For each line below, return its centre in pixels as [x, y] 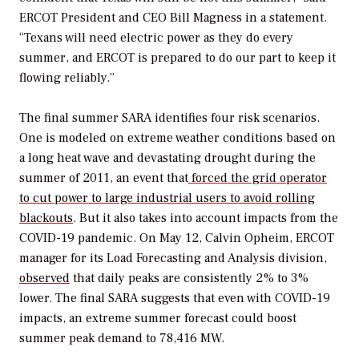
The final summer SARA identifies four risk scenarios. [169, 118]
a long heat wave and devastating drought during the [167, 158]
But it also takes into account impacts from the [209, 218]
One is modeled [65, 138]
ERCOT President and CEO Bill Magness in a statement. [173, 17]
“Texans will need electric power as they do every [156, 37]
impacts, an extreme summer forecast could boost [158, 319]
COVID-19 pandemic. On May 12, [112, 238]
